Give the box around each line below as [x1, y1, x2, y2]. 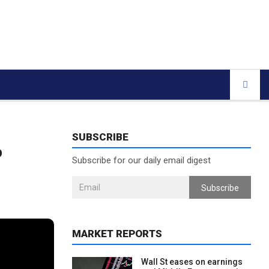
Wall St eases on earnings [141, 257, 243, 267]
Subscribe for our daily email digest [71, 155, 211, 166]
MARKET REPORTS [71, 228, 162, 240]
